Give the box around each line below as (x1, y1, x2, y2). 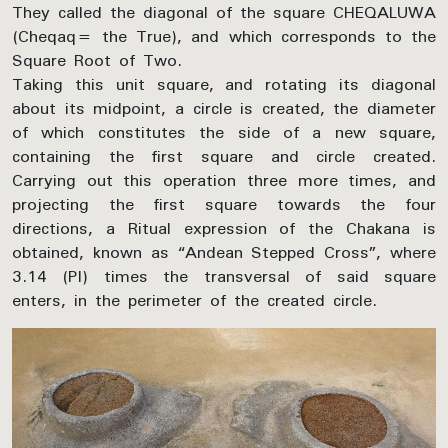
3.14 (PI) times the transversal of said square (12, 259, 436, 294)
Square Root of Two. (12, 43, 182, 78)
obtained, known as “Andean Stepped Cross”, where (12, 235, 436, 270)
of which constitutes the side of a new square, (12, 115, 436, 150)
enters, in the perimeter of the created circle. (12, 283, 377, 318)
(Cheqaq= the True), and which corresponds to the (12, 19, 436, 54)
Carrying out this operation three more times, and (12, 163, 436, 198)
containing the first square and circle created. (12, 139, 436, 174)
